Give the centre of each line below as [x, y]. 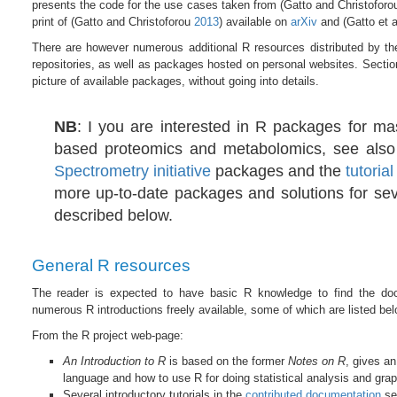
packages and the [278, 171]
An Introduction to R [114, 362]
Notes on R [316, 362]
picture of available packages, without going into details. [175, 81]
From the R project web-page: [107, 336]
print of [51, 21]
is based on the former [226, 362]
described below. [113, 215]
